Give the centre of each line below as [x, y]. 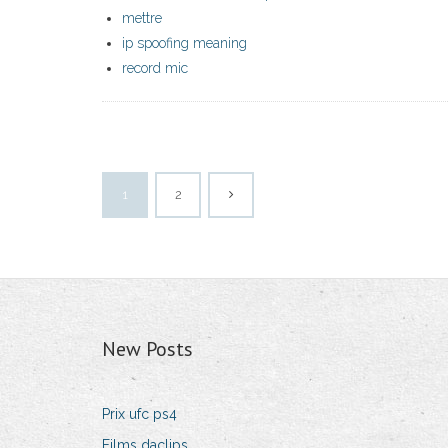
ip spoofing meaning [184, 43]
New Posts [147, 349]
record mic [155, 68]
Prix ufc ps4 [139, 414]
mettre [142, 18]
